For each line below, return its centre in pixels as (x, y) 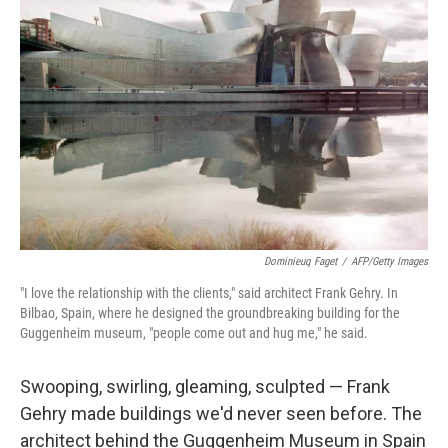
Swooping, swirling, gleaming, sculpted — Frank (205, 387)
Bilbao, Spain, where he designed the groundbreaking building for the (210, 313)
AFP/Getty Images (389, 262)
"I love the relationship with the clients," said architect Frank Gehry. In (209, 293)
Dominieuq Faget (300, 262)
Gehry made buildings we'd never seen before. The (221, 414)
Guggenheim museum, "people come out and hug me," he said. (194, 333)
